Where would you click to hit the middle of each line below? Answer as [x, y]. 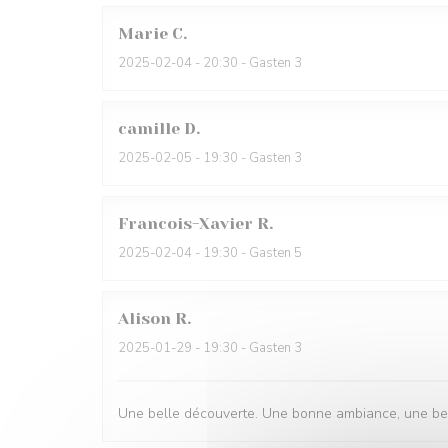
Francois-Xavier [185, 223]
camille [149, 128]
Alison [144, 318]
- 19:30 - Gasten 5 [247, 253]
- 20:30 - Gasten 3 [247, 63]
